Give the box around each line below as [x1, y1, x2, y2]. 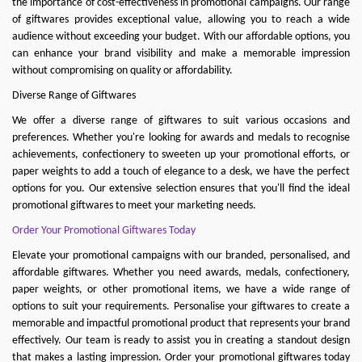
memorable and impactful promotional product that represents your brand [12, 318, 350, 330]
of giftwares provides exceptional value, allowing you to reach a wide [12, 14, 350, 26]
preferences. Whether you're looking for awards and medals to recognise [12, 132, 350, 144]
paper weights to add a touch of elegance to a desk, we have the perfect [12, 166, 350, 178]
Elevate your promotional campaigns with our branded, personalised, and [12, 250, 350, 262]
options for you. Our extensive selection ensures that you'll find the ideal [12, 183, 350, 195]
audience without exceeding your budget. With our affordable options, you [12, 31, 350, 43]
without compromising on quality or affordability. [12, 65, 233, 77]
